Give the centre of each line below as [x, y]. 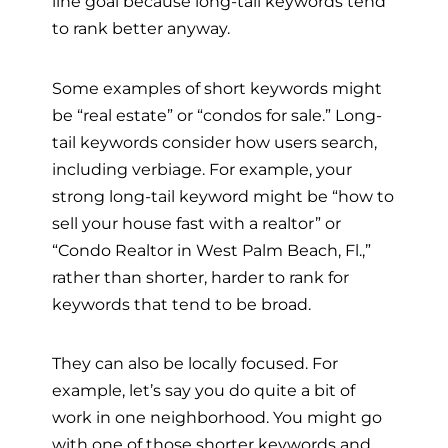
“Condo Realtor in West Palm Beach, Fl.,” [211, 249]
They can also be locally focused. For [195, 363]
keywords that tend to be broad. [185, 303]
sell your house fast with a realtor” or [196, 222]
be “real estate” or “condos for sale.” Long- [217, 114]
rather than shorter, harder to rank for [200, 276]
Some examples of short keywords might [217, 87]
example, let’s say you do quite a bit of [203, 390]
